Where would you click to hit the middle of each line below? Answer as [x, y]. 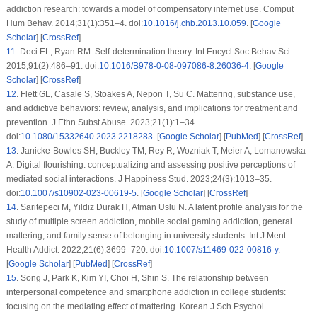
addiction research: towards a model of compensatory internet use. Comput [150, 10]
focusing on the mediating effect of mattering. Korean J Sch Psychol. [136, 307]
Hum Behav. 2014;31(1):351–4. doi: [74, 24]
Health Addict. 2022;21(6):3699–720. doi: [85, 250]
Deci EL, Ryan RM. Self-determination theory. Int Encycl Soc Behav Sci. [155, 52]
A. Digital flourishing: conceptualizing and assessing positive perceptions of [150, 165]
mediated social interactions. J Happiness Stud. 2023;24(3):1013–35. [139, 179]
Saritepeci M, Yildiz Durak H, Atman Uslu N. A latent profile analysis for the [160, 208]
